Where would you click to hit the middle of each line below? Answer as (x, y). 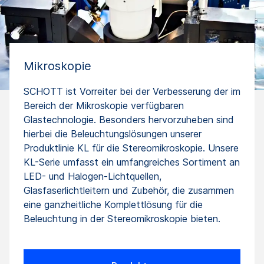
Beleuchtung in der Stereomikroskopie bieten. (122, 218)
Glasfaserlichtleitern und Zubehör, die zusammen (129, 190)
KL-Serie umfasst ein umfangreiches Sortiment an (132, 162)
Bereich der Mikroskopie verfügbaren (104, 105)
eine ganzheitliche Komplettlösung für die (113, 204)
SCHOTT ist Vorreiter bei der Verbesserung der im (132, 91)
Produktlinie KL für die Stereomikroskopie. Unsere (131, 148)
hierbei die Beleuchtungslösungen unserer (113, 133)
